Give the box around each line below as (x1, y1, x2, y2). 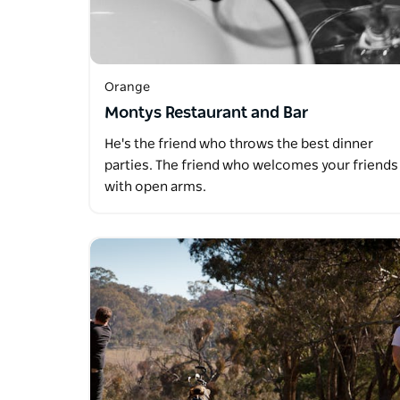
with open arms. (104, 179, 206, 194)
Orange (104, 80, 150, 94)
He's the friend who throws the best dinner (104, 137, 373, 151)
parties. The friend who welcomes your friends (104, 158, 398, 172)
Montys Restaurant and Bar (104, 104, 308, 121)
